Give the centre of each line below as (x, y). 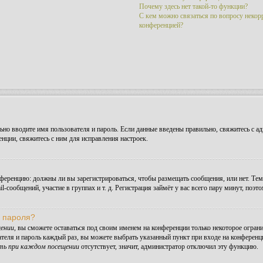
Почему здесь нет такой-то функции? (193, 6)
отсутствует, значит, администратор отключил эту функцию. (169, 247)
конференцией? (161, 25)
